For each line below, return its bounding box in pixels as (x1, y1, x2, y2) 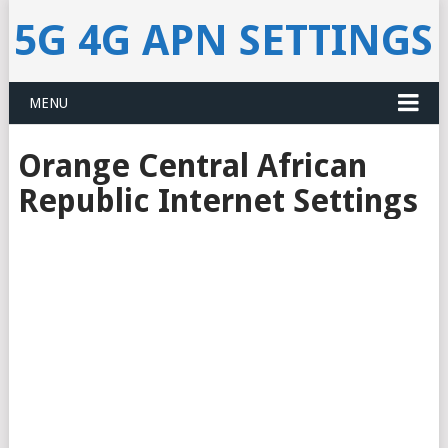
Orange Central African (17, 147, 367, 185)
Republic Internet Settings (17, 182, 418, 220)
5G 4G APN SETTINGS (14, 16, 434, 65)
